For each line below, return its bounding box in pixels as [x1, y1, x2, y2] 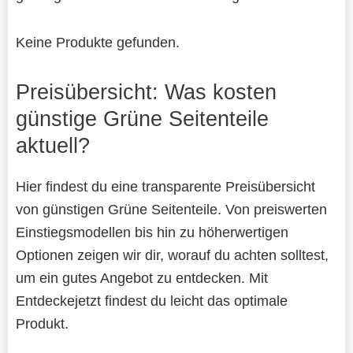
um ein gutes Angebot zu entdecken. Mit [15, 269, 268, 287]
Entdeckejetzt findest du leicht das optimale [15, 292, 288, 310]
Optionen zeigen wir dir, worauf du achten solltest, [15, 247, 329, 264]
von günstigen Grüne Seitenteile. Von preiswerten [15, 201, 327, 218]
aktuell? [15, 133, 90, 158]
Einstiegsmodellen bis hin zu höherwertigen [15, 224, 288, 241]
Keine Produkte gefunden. [15, 34, 180, 51]
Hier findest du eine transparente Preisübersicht [15, 178, 315, 195]
